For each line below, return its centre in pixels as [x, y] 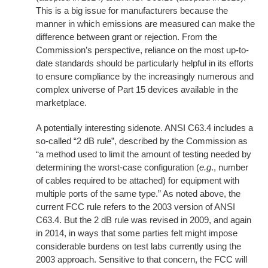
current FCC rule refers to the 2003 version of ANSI [135, 207]
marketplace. [61, 103]
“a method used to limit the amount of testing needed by [144, 154]
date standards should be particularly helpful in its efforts [145, 63]
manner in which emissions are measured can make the [145, 24]
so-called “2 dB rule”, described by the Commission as [142, 141]
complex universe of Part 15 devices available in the [137, 89]
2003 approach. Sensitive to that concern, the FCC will [141, 259]
